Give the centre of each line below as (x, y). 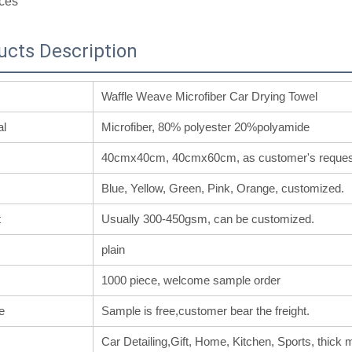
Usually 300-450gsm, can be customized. (208, 219)
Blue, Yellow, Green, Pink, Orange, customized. (223, 189)
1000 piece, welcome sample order (191, 280)
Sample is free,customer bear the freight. (205, 311)
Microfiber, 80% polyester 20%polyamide (205, 127)
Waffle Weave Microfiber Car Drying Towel (209, 97)
